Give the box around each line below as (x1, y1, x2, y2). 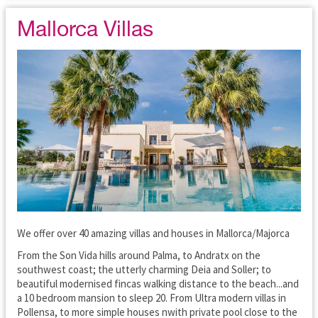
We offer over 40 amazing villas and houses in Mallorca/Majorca (17, 226, 290, 241)
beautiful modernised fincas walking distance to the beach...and (17, 276, 299, 290)
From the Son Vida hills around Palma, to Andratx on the (17, 248, 261, 262)
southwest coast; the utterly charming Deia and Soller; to (17, 262, 271, 276)
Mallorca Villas (17, 19, 153, 41)
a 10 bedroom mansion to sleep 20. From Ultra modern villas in (17, 290, 286, 305)
